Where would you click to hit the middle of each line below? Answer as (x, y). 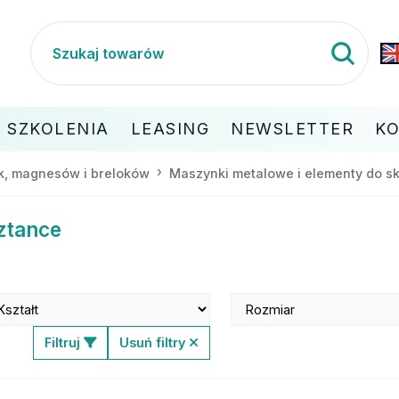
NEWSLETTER (292, 128)
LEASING (170, 128)
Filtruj (65, 342)
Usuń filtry (155, 342)
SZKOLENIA (58, 128)
